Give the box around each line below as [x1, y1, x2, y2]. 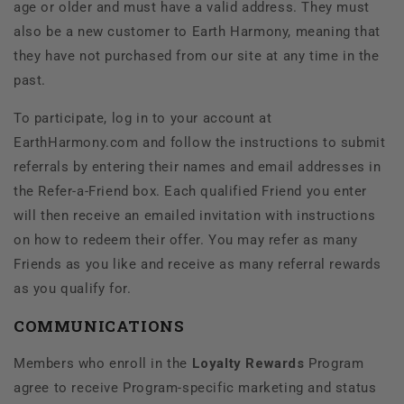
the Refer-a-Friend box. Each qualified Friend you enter [14, 182, 368, 199]
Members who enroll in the [14, 354, 192, 372]
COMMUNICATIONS [14, 315, 185, 336]
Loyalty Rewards [191, 354, 305, 372]
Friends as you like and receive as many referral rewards [14, 255, 381, 272]
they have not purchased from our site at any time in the [14, 47, 380, 64]
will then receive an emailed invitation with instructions [14, 207, 376, 224]
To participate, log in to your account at [14, 109, 272, 126]
